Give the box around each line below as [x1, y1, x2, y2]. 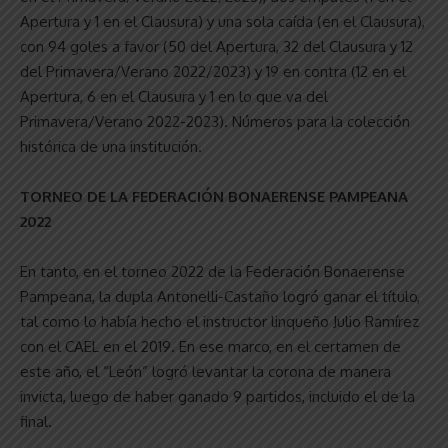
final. [20, 411, 52, 431]
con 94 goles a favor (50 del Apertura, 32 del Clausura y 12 [20, 36, 413, 56]
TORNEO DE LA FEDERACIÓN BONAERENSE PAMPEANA [20, 186, 408, 206]
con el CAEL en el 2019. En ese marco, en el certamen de [20, 336, 401, 356]
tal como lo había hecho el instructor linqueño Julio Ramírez [20, 311, 419, 331]
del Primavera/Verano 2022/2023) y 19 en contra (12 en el [20, 61, 406, 81]
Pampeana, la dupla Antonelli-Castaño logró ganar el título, [20, 286, 420, 306]
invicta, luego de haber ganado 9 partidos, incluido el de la [20, 386, 415, 406]
